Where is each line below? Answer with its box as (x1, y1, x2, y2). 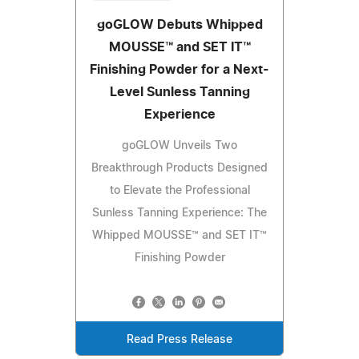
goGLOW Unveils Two (122, 140, 237, 152)
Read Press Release (127, 334, 232, 346)
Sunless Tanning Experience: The (92, 208, 267, 220)
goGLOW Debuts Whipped (96, 18, 263, 32)
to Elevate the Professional (109, 185, 250, 197)
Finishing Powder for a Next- (90, 63, 269, 77)
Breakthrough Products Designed (91, 163, 268, 175)
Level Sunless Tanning (109, 86, 250, 99)
